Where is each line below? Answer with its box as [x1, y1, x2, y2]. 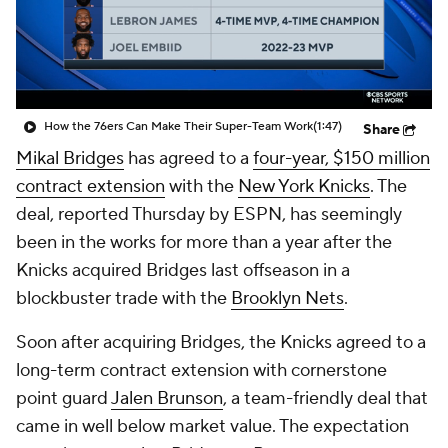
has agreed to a [124, 147, 253, 170]
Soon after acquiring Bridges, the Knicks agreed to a [16, 331, 426, 354]
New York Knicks [238, 175, 370, 198]
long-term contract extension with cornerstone [16, 359, 387, 382]
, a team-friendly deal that [223, 387, 428, 410]
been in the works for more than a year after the [16, 231, 392, 254]
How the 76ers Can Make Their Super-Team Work [44, 119, 313, 134]
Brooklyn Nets [231, 287, 344, 310]
